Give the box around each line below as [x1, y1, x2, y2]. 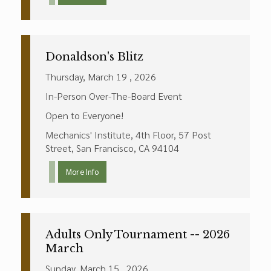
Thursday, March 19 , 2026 [45, 70, 156, 83]
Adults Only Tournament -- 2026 [45, 228, 230, 241]
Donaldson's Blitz [45, 50, 143, 64]
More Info [66, 166, 99, 177]
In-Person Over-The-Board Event [45, 90, 182, 102]
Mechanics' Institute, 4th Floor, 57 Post [45, 128, 211, 141]
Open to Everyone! [45, 109, 123, 122]
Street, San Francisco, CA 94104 [45, 142, 179, 154]
